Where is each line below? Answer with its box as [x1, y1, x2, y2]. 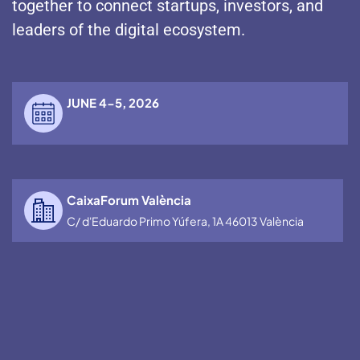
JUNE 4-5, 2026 [67, 94, 159, 110]
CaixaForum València [67, 191, 191, 207]
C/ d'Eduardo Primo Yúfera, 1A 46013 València [67, 213, 304, 228]
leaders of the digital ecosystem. [12, 19, 245, 39]
